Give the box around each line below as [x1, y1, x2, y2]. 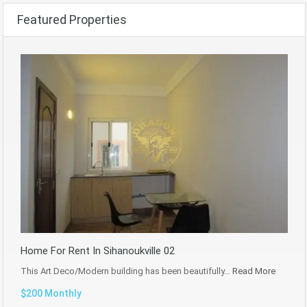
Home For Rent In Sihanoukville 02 [21, 244, 175, 257]
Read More [232, 265, 275, 276]
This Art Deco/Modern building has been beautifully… [21, 265, 232, 276]
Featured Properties [17, 12, 127, 27]
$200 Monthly [21, 287, 82, 299]
